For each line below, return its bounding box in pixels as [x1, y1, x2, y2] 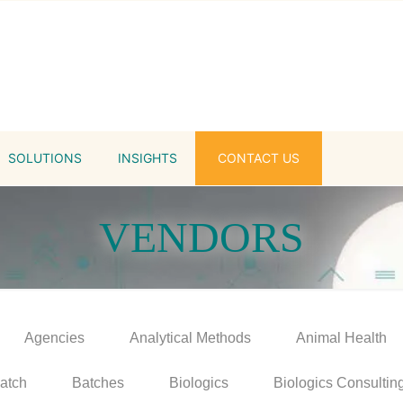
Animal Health [296, 329, 387, 345]
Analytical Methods [130, 329, 251, 345]
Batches [72, 374, 124, 390]
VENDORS [99, 212, 304, 261]
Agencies [24, 329, 85, 345]
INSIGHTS [118, 149, 177, 166]
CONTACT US [218, 149, 300, 166]
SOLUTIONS [8, 149, 82, 166]
